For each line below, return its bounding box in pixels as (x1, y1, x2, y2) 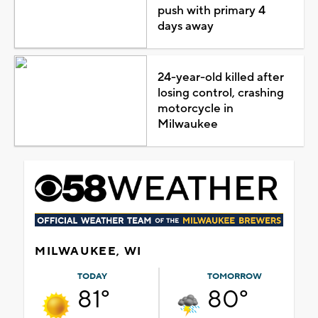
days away (157, 18, 214, 34)
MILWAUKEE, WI (35, 243, 142, 258)
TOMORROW (207, 270, 262, 282)
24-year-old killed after (157, 69, 284, 85)
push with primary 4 (157, 2, 265, 18)
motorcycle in (157, 100, 234, 116)
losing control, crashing (157, 84, 284, 101)
